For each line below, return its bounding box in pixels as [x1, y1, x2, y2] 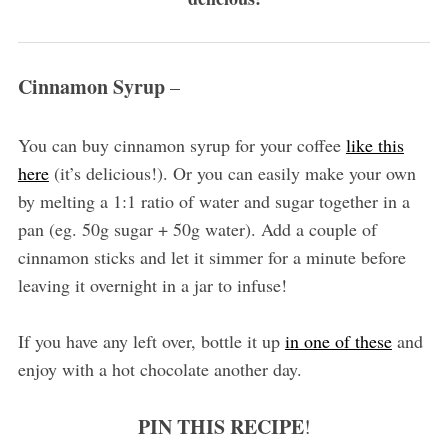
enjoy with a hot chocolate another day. [17, 357, 302, 382]
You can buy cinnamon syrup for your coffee [17, 133, 346, 158]
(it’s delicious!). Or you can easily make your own [48, 161, 416, 186]
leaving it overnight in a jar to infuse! [17, 273, 287, 298]
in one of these [284, 329, 392, 354]
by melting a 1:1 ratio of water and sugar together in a [17, 189, 410, 214]
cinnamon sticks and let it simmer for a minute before [17, 245, 406, 270]
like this [345, 133, 404, 158]
